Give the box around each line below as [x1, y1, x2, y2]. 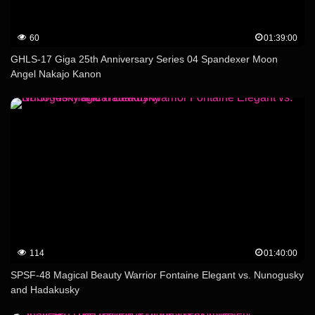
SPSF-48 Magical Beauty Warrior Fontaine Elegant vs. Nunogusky [11, 269, 304, 281]
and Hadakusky [11, 283, 79, 295]
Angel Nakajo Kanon [11, 67, 101, 79]
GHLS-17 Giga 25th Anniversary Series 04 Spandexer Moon [11, 53, 278, 65]
